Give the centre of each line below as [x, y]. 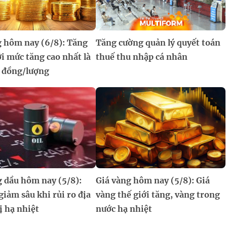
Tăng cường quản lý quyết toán [158, 43]
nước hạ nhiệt [124, 209]
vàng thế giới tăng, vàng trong [158, 195]
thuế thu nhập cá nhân [141, 57]
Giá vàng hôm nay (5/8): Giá [153, 181]
